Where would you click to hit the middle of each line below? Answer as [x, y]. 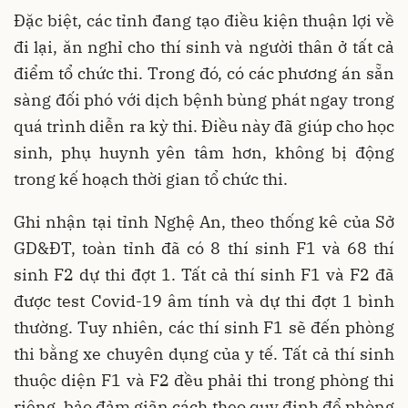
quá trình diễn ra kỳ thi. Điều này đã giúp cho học [204, 126]
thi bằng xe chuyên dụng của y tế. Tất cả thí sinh [204, 353]
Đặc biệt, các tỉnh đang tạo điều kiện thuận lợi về [204, 20]
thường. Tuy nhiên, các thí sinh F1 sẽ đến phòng [204, 327]
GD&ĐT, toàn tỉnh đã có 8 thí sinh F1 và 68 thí [204, 248]
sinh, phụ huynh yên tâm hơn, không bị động [204, 152]
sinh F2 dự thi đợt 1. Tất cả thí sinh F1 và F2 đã [204, 274]
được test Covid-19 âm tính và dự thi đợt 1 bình [204, 301]
